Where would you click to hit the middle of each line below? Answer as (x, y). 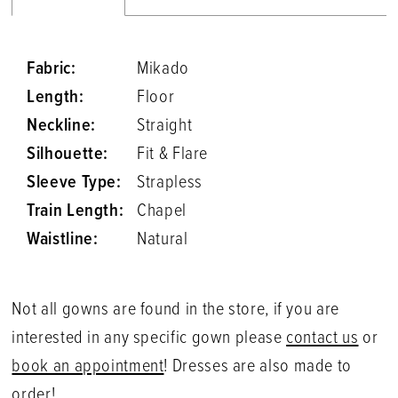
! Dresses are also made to (258, 367)
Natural (163, 239)
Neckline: (61, 126)
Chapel (162, 211)
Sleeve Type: (74, 183)
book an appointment (88, 367)
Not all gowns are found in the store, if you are (175, 310)
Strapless (170, 183)
